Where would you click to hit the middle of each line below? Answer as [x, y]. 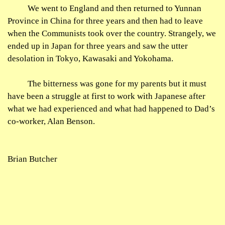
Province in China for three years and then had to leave [105, 21]
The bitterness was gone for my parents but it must [117, 84]
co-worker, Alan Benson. [51, 121]
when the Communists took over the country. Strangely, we [112, 33]
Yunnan [188, 8]
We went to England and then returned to [101, 8]
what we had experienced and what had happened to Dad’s [111, 109]
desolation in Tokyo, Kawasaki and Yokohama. [90, 59]
